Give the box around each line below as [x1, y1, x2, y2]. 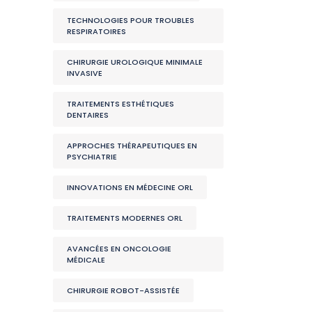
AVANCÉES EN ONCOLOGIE [67, 243, 171, 254]
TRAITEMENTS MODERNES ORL [67, 212, 182, 224]
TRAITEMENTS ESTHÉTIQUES [67, 98, 174, 109]
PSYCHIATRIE [67, 151, 117, 162]
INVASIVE [67, 68, 102, 79]
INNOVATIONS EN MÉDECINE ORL [67, 182, 193, 193]
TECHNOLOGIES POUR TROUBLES [67, 15, 194, 26]
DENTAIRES [67, 109, 109, 120]
